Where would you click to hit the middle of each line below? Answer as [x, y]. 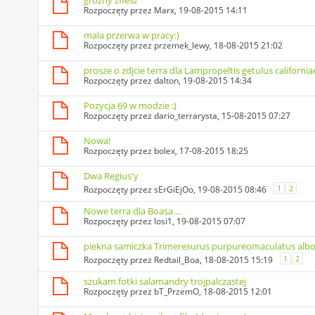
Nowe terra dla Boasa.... [132, 211]
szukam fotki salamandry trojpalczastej [165, 282]
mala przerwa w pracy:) [131, 36]
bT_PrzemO [176, 292]
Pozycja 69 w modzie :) [130, 106]
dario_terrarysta [185, 116]
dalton [166, 81]
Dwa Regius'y [111, 176]
